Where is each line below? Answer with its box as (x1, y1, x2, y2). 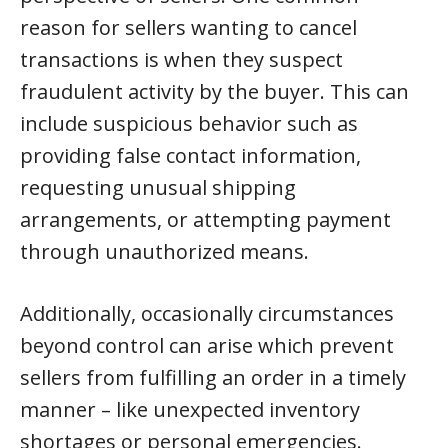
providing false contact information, (20, 142, 361, 169)
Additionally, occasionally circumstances (20, 300, 394, 327)
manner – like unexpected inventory (20, 396, 360, 423)
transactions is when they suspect (20, 46, 343, 73)
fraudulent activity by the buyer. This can (20, 78, 409, 105)
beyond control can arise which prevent (20, 332, 394, 359)
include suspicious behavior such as (20, 110, 358, 137)
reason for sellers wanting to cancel (20, 14, 357, 41)
